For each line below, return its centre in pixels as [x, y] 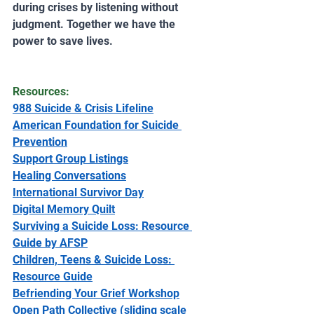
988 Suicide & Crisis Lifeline [83, 108]
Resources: [41, 91]
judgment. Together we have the [95, 24]
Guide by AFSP [50, 243]
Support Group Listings [70, 158]
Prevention [40, 142]
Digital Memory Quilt [64, 209]
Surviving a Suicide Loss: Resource [102, 226]
